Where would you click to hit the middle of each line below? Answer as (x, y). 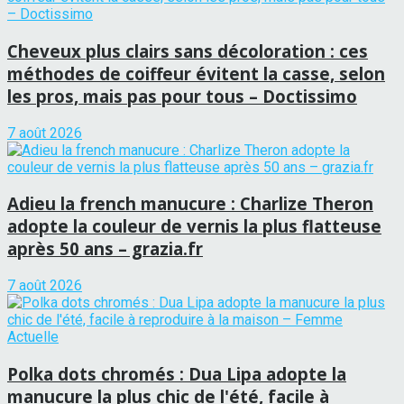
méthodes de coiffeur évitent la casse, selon (196, 73)
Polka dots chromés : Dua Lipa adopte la (177, 373)
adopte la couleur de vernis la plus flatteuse (194, 226)
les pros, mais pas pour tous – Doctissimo (182, 96)
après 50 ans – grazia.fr (105, 249)
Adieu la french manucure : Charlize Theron (190, 204)
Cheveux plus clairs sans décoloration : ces (188, 50)
